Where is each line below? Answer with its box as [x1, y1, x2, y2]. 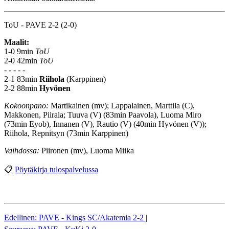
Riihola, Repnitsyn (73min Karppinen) [4, 128, 128, 138]
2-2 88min [4, 83, 39, 93]
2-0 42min [4, 56, 39, 65]
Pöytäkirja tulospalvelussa [15, 165, 98, 174]
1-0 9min [4, 47, 35, 56]
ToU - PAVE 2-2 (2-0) [4, 20, 77, 29]
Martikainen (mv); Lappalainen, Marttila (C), [49, 101, 195, 110]
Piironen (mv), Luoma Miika [39, 146, 134, 155]
